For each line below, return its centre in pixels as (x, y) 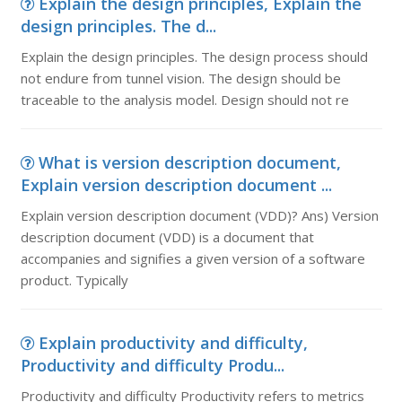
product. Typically (74, 280)
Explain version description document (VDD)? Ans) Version (199, 215)
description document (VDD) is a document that (167, 237)
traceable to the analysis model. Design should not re (184, 100)
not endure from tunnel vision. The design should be (180, 78)
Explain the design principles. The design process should (194, 57)
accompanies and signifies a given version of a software (192, 258)
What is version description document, (189, 162)
